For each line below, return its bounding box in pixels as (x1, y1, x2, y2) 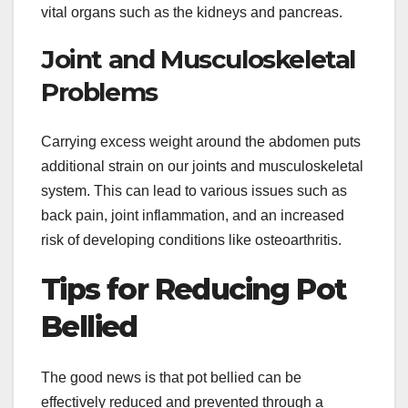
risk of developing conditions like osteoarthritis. (41, 231, 342, 248)
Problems (41, 76, 158, 108)
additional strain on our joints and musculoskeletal (41, 158, 363, 174)
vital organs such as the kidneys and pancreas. (41, 5, 342, 21)
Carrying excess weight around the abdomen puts (41, 133, 361, 149)
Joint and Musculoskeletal (41, 44, 356, 76)
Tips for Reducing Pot (41, 270, 347, 307)
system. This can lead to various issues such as (41, 182, 347, 199)
